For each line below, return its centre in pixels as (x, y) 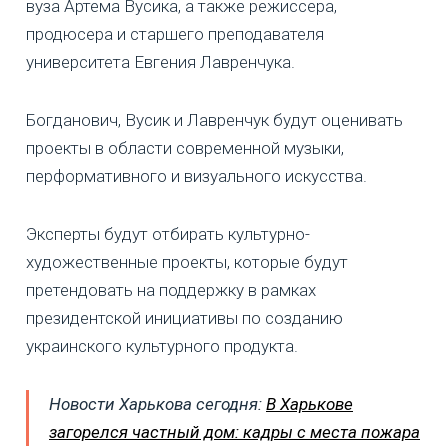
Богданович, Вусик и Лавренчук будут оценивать (214, 120)
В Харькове (309, 404)
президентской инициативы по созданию (184, 318)
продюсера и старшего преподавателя (175, 34)
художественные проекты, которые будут (187, 262)
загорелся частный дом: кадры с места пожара (234, 432)
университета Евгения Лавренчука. (160, 62)
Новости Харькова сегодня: (157, 404)
